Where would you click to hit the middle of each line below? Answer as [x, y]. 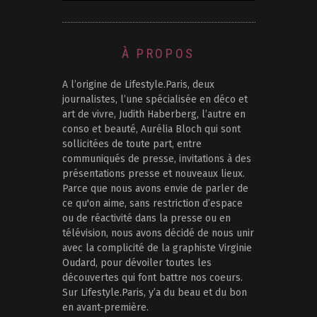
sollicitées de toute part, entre [132, 144]
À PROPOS [158, 54]
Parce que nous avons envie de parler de [155, 189]
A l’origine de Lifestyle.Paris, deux [138, 85]
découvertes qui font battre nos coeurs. [152, 278]
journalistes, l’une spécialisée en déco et [155, 100]
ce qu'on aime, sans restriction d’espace [152, 204]
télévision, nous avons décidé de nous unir [158, 234]
